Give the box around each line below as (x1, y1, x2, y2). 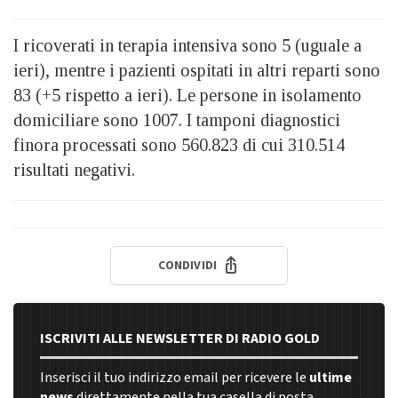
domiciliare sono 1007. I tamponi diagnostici (13, 110, 340, 131)
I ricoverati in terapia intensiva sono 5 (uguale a (13, 36, 362, 56)
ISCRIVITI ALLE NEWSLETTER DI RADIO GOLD (40, 329, 320, 349)
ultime (309, 368, 352, 388)
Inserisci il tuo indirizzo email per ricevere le (40, 368, 309, 388)
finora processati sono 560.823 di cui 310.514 (13, 135, 345, 155)
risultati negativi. (13, 160, 135, 180)
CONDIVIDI (158, 257, 218, 275)
